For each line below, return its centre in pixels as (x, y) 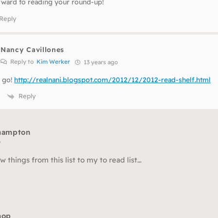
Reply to (23, 62)
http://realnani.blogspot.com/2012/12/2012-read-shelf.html (112, 80)
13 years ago (100, 62)
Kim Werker (53, 62)
